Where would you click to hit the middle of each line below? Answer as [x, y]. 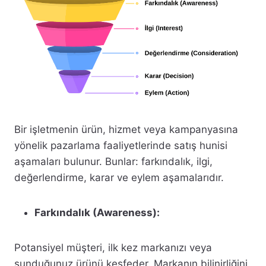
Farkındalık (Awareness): [97, 213]
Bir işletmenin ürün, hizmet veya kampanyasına [126, 130]
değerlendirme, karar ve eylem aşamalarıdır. [119, 178]
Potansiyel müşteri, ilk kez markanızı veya [113, 248]
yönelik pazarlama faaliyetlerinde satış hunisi [121, 146]
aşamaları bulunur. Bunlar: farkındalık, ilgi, [113, 162]
